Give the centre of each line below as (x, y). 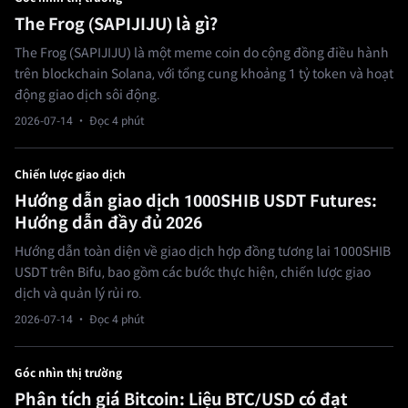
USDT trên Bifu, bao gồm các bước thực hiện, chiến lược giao (193, 273)
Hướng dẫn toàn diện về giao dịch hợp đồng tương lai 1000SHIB (203, 252)
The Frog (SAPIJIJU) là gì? (116, 25)
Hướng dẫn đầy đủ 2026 (108, 223)
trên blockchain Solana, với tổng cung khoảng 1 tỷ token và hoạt (204, 74)
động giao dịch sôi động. (87, 95)
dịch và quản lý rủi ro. (78, 294)
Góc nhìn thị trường (68, 374)
